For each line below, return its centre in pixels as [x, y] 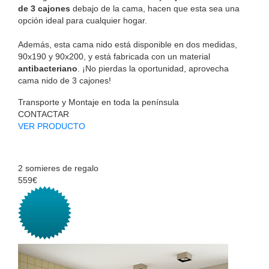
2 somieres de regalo [58, 168]
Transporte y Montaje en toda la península [98, 102]
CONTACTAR [44, 114]
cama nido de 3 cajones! [65, 80]
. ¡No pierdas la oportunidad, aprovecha [153, 68]
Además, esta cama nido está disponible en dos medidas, [128, 44]
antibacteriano [48, 68]
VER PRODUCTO [52, 126]
